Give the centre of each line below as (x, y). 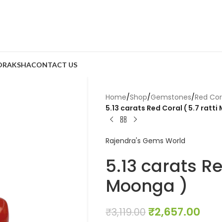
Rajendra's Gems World (145, 141)
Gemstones (171, 97)
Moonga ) (146, 186)
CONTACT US (54, 64)
